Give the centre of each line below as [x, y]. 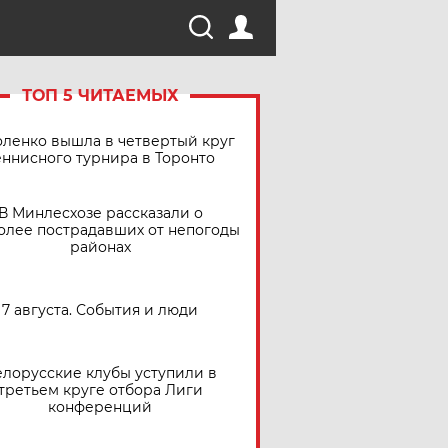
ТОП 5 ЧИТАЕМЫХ [100, 95]
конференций [100, 406]
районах [100, 246]
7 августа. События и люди [100, 309]
